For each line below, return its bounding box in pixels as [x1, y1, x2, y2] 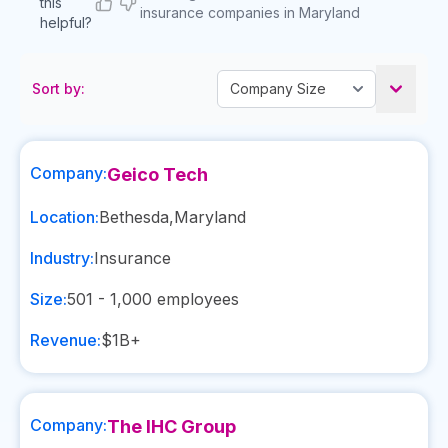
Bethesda [99, 207, 169, 227]
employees [152, 289, 239, 309]
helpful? [40, 14, 92, 31]
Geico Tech [107, 164, 208, 185]
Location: [30, 207, 99, 227]
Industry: [30, 248, 94, 268]
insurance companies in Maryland [140, 4, 360, 21]
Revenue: [30, 330, 101, 350]
